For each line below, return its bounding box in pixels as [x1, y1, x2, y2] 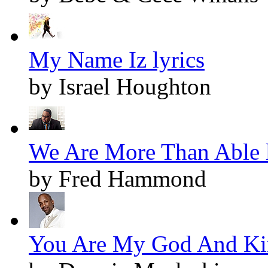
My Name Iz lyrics [29, 47, 205, 73]
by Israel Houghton [29, 74, 211, 100]
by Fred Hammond [29, 166, 206, 192]
